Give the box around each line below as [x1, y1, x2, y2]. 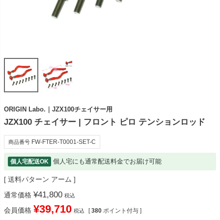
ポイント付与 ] [103, 207, 141, 215]
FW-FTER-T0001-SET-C [31, 138, 96, 146]
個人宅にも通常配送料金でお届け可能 [53, 158, 162, 165]
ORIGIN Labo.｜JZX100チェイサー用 [4, 106, 112, 113]
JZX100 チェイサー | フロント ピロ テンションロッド [4, 117, 205, 127]
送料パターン [8, 175, 49, 184]
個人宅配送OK [10, 158, 49, 165]
